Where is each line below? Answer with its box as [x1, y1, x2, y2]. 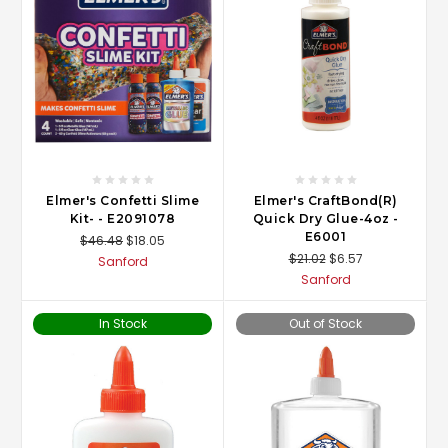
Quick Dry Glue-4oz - [252, 211, 399, 227]
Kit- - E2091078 [69, 211, 176, 227]
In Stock [98, 315, 147, 333]
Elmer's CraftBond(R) [253, 193, 398, 209]
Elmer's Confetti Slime [46, 193, 199, 209]
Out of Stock [289, 315, 362, 333]
